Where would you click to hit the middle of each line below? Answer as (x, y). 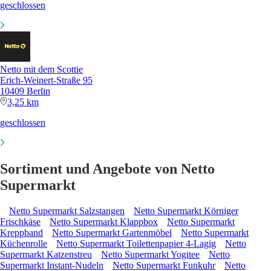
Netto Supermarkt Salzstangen (67, 211)
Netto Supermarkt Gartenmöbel (112, 233)
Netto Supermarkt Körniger (186, 211)
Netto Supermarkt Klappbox (104, 222)
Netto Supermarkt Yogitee (150, 255)
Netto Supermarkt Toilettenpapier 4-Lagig (136, 244)
